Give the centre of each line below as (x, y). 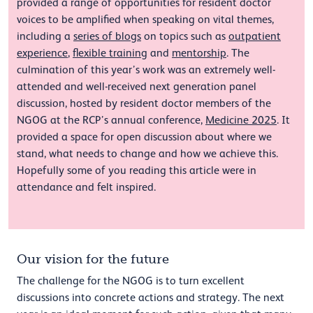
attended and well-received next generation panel (137, 86)
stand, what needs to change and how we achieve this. (147, 153)
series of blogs (107, 36)
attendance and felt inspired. (86, 187)
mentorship (199, 53)
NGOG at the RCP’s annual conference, (111, 120)
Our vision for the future (93, 259)
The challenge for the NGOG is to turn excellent (131, 281)
